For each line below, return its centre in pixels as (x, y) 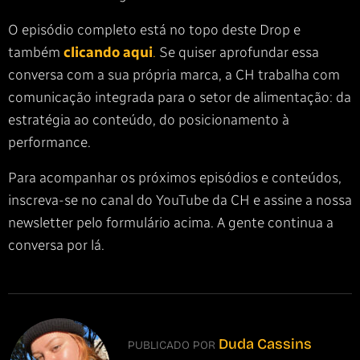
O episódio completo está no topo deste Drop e (154, 30)
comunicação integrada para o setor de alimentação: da (180, 97)
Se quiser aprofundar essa (237, 52)
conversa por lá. (56, 245)
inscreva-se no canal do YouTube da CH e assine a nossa (180, 200)
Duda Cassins (266, 344)
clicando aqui (108, 52)
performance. (49, 142)
